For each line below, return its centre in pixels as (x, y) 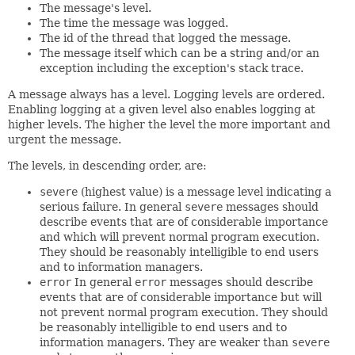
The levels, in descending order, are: (107, 166)
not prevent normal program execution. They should (184, 312)
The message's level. (95, 8)
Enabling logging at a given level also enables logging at (162, 109)
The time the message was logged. (134, 23)
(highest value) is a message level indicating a (204, 192)
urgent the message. (65, 139)
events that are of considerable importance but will (181, 297)
